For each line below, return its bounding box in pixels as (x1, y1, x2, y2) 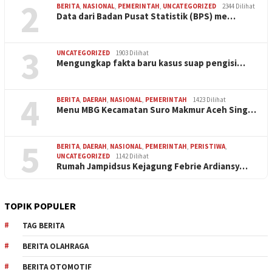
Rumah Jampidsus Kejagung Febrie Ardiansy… (56, 160, 248, 172)
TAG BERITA (22, 220, 64, 231)
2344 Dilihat (222, 2, 255, 11)
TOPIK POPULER (4, 200, 76, 212)
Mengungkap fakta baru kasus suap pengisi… (56, 57, 245, 69)
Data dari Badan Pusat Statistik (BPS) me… (56, 10, 236, 22)
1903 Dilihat (116, 49, 149, 58)
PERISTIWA (190, 142, 225, 151)
